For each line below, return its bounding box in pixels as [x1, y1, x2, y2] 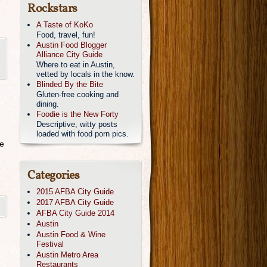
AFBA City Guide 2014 [36, 209, 114, 218]
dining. [36, 100, 59, 108]
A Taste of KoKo [36, 20, 93, 29]
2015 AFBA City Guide [36, 187, 114, 196]
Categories [27, 167, 79, 184]
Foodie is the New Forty [36, 110, 119, 119]
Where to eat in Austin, [36, 60, 115, 69]
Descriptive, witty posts [36, 120, 117, 129]
